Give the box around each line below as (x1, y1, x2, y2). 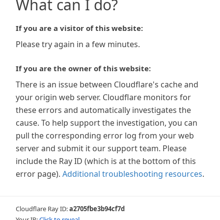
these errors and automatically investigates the (16, 105, 191, 115)
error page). (16, 168, 60, 179)
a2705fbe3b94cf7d (69, 204, 125, 213)
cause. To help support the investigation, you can (16, 117, 197, 128)
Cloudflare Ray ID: (16, 204, 69, 213)
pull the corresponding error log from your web (16, 130, 194, 141)
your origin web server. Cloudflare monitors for (16, 92, 191, 103)
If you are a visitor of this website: (16, 23, 143, 33)
